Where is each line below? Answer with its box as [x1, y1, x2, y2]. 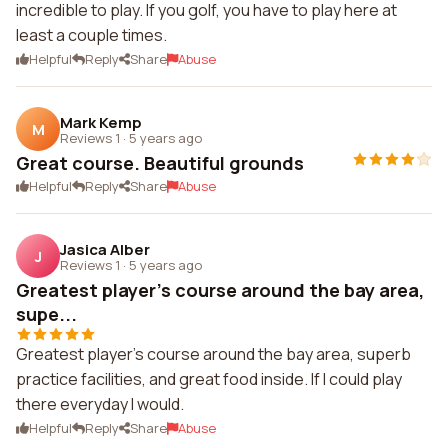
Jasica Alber [60, 238, 150, 260]
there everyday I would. [16, 393, 184, 415]
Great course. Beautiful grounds [16, 151, 304, 175]
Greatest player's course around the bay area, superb [16, 343, 411, 365]
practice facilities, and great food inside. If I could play [16, 368, 402, 390]
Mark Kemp [60, 111, 142, 133]
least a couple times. [16, 24, 167, 46]
